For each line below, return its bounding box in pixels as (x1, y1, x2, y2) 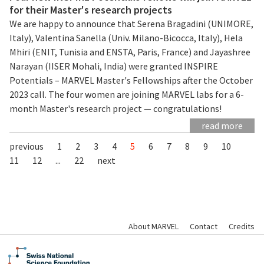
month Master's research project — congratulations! (9, 102, 222, 114)
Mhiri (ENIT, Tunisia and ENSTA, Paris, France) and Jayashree (9, 45, 250, 58)
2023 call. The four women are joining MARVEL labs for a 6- (9, 88, 244, 100)
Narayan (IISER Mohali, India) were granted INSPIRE (9, 60, 218, 72)
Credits (229, 220, 255, 232)
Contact (190, 220, 217, 232)
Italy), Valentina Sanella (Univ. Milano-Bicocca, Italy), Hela (9, 31, 243, 44)
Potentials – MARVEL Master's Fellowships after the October (9, 74, 253, 86)
